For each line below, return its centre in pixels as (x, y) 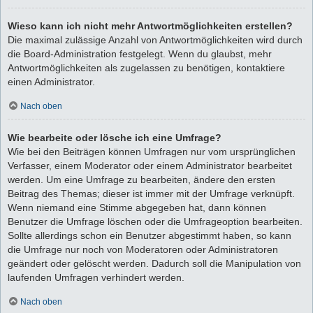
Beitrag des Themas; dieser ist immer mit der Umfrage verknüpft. (151, 193)
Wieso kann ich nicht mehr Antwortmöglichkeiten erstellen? (150, 26)
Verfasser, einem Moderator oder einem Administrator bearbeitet (150, 165)
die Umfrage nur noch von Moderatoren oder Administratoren (143, 249)
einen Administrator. (51, 81)
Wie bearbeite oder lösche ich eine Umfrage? (115, 137)
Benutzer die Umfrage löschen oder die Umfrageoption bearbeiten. (155, 221)
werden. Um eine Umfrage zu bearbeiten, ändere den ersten (141, 179)
